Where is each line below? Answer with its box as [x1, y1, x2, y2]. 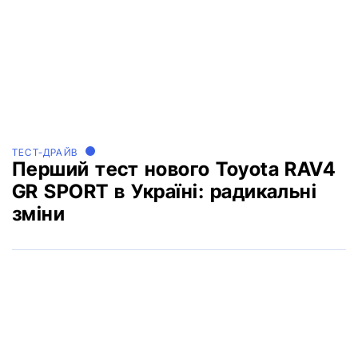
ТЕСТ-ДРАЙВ [12, 146, 78, 159]
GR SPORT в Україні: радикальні [12, 180, 317, 204]
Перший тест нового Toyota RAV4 [12, 157, 336, 181]
